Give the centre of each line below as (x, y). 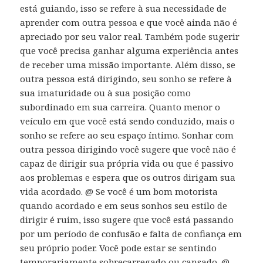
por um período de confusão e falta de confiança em (131, 234)
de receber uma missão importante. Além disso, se (128, 65)
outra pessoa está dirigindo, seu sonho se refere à (126, 79)
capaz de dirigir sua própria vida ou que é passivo (127, 163)
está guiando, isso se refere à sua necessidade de (124, 9)
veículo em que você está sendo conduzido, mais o (128, 121)
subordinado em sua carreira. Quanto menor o (120, 107)
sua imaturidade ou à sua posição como (106, 93)
